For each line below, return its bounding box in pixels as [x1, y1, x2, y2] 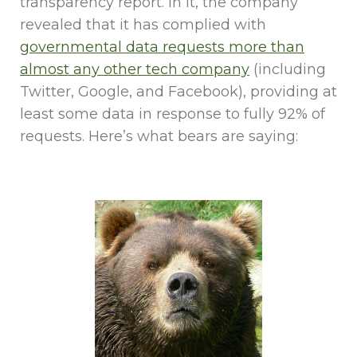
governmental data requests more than [20, 38, 304, 56]
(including [249, 61, 326, 78]
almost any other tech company [20, 61, 249, 78]
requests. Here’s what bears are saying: [20, 127, 298, 145]
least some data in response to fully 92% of [20, 105, 325, 123]
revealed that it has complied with [20, 16, 266, 33]
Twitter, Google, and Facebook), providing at [20, 83, 337, 100]
